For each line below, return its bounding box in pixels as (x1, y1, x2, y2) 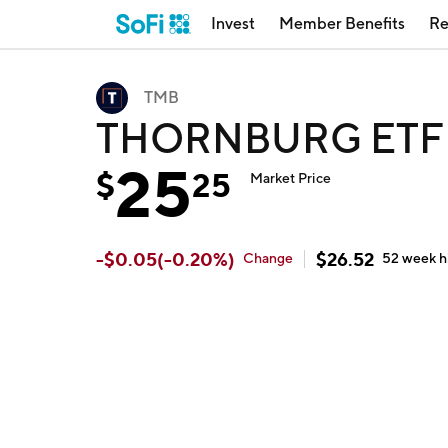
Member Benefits (279, 14, 405, 33)
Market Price (250, 170, 332, 186)
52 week (382, 250, 440, 266)
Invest (211, 14, 255, 33)
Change (243, 250, 293, 266)
